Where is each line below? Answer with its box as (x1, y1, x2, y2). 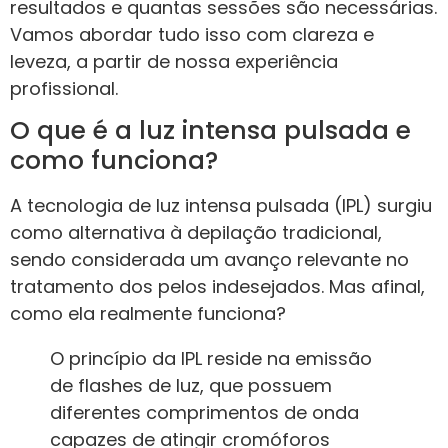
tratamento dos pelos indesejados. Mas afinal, (10, 274, 425, 300)
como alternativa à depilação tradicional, (10, 220, 382, 246)
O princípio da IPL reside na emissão (50, 346, 372, 372)
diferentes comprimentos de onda (50, 400, 359, 426)
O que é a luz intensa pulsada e (10, 113, 411, 149)
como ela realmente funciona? (10, 301, 286, 327)
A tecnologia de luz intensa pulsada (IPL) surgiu (10, 193, 432, 219)
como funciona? (10, 143, 218, 179)
